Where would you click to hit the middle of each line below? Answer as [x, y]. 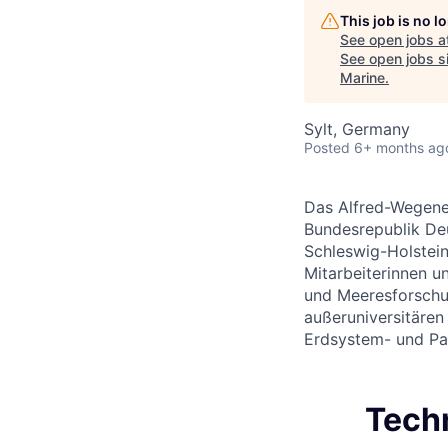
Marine [362, 77]
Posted [327, 147]
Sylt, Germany [357, 129]
